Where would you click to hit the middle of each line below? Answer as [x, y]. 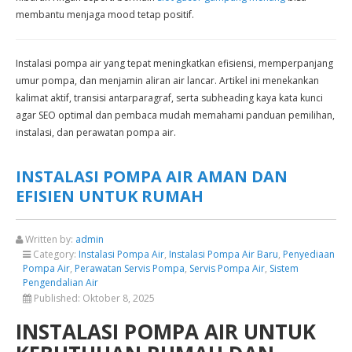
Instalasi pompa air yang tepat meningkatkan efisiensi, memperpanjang [174, 63]
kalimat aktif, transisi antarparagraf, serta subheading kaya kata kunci [169, 98]
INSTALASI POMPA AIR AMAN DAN [152, 176]
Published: [57, 298]
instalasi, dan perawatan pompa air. [96, 132]
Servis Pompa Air [227, 268]
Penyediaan [309, 254]
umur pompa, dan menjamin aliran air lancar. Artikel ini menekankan [167, 81]
